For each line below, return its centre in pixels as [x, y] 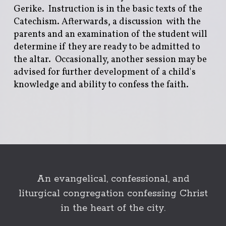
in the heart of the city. [113, 209]
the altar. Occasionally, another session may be [110, 60]
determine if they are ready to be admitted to [107, 47]
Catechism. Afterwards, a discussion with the [107, 22]
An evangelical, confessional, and [113, 179]
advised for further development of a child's [104, 72]
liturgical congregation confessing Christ [113, 194]
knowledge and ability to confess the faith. [101, 85]
